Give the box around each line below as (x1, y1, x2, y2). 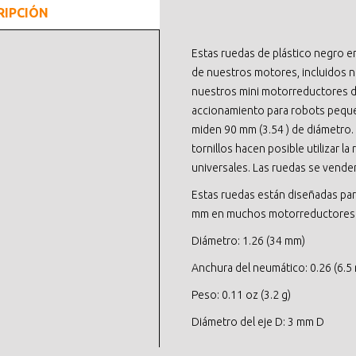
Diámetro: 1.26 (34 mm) (192, 234, 305, 248)
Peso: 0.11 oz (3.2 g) (192, 288, 291, 302)
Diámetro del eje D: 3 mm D (192, 315, 324, 329)
